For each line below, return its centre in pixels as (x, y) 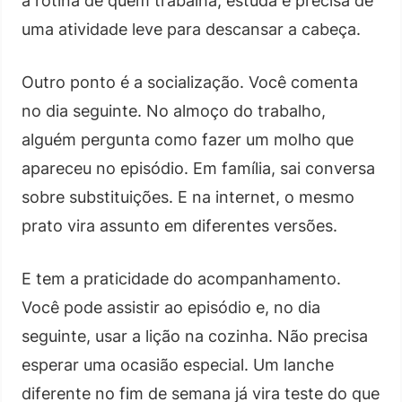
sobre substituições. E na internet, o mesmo (188, 197)
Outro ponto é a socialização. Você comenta (190, 82)
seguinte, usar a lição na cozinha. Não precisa (195, 336)
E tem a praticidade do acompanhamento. (181, 278)
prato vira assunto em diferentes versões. (179, 225)
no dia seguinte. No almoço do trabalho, (174, 110)
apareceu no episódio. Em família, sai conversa (198, 168)
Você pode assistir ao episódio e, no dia (171, 307)
